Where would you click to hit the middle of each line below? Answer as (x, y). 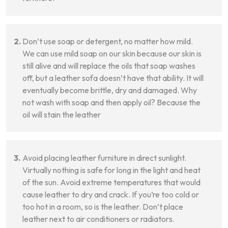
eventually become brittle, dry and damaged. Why (110, 90)
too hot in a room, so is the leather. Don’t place (103, 206)
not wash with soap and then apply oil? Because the (111, 102)
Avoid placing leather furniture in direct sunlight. (104, 158)
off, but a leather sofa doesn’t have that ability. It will (113, 78)
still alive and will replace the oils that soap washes (109, 65)
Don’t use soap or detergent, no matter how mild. (108, 41)
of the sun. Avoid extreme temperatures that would (111, 182)
